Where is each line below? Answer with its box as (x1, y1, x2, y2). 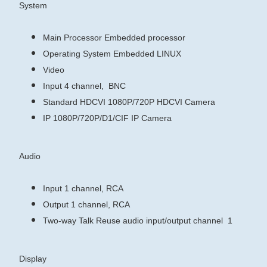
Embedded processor (104, 33, 185, 42)
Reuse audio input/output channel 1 (96, 216, 232, 225)
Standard (43, 97, 77, 107)
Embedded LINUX (113, 49, 181, 58)
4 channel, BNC (64, 81, 126, 91)
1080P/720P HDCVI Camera (108, 97, 215, 107)
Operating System (43, 49, 111, 58)
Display (19, 254, 46, 263)
